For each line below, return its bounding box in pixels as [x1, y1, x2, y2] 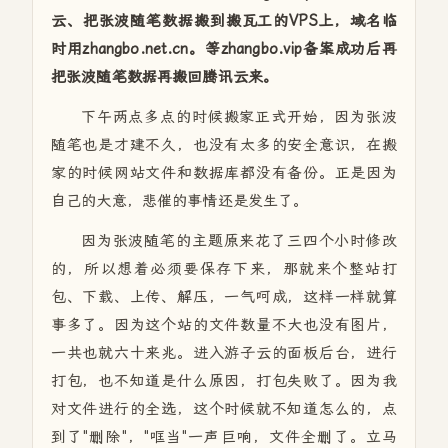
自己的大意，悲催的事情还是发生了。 [50, 192, 309, 210]
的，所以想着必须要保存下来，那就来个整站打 [50, 260, 398, 278]
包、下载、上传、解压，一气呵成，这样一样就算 [50, 288, 398, 306]
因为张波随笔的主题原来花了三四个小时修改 [80, 232, 398, 250]
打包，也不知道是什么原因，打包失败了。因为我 [50, 372, 398, 390]
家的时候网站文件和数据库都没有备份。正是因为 [50, 164, 398, 182]
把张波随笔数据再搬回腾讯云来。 [50, 68, 279, 86]
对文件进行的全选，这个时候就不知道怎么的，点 [50, 400, 398, 418]
